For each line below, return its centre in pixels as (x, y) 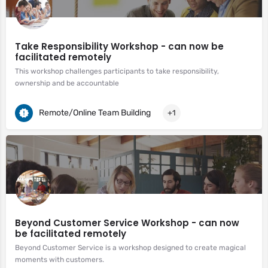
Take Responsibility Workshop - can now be (119, 46)
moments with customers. (60, 260)
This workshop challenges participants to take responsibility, (117, 71)
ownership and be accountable (67, 83)
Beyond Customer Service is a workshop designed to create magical (130, 248)
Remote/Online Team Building (95, 112)
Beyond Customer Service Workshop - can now (127, 223)
